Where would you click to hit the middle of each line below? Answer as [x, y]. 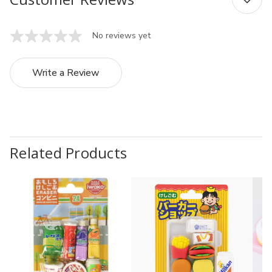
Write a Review [66, 73]
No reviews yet [121, 36]
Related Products [68, 152]
